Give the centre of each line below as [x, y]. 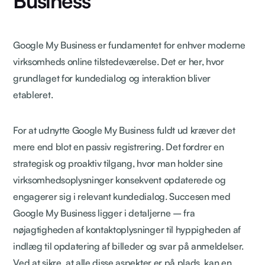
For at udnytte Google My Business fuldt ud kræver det [124, 130]
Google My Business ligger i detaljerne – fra [104, 213]
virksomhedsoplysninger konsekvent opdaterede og [119, 180]
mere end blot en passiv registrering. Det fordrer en [119, 146]
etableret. [33, 94]
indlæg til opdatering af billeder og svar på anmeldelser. [129, 246]
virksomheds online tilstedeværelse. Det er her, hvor [119, 61]
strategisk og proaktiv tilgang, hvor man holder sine [118, 163]
